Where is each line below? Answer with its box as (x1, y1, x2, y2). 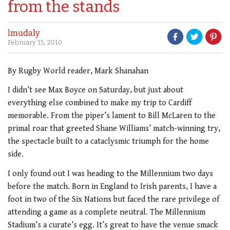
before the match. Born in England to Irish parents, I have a (8, 181, 217, 191)
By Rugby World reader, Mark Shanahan (8, 66, 148, 76)
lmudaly (8, 28, 40, 38)
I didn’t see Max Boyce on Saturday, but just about (8, 85, 183, 95)
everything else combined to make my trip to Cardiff (8, 98, 191, 108)
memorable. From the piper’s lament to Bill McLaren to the (8, 111, 216, 121)
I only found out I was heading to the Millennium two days (8, 168, 213, 179)
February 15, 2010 (8, 39, 62, 46)
